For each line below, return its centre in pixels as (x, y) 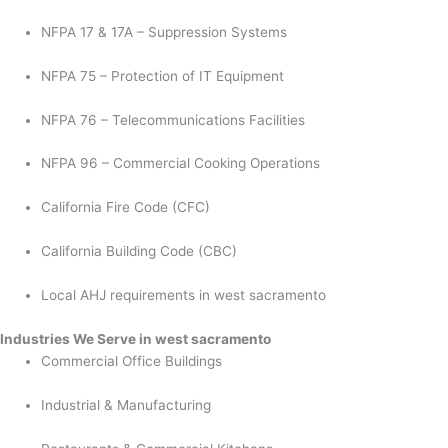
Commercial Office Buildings (132, 360)
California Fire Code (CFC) (126, 207)
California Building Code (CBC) (139, 251)
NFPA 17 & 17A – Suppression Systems (164, 31)
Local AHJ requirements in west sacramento (184, 295)
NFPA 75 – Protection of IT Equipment (163, 75)
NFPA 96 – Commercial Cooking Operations (181, 163)
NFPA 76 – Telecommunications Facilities (173, 119)
